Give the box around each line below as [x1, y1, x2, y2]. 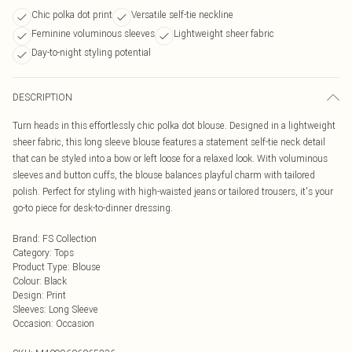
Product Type [13, 261, 68, 273]
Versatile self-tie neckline [131, 9, 233, 20]
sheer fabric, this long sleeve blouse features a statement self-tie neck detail [13, 136, 325, 148]
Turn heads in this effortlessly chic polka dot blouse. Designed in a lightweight [13, 119, 335, 131]
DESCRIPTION [13, 91, 72, 103]
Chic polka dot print [31, 9, 112, 20]
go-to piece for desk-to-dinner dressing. [13, 202, 173, 214]
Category [13, 247, 49, 258]
